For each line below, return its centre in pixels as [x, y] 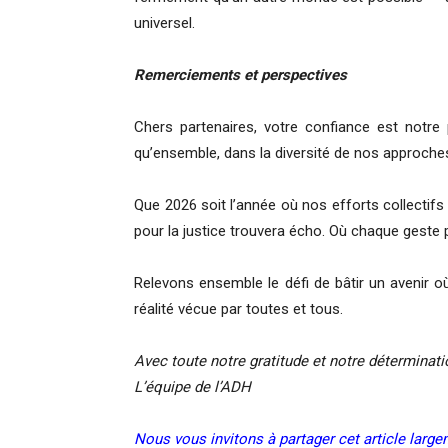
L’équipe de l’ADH [193, 387]
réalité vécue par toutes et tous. [239, 309]
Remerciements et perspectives [241, 75]
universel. [165, 23]
